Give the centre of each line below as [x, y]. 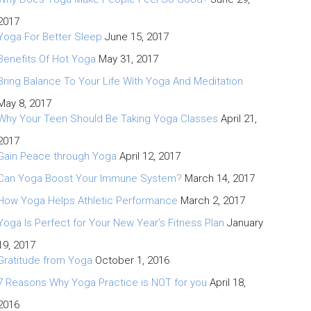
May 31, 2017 [128, 59]
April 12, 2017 [150, 156]
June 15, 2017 [136, 36]
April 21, [238, 118]
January [245, 222]
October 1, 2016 [132, 260]
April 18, [227, 282]
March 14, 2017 [219, 178]
